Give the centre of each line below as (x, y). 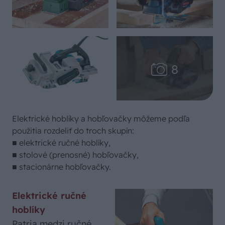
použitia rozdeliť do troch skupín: (73, 131)
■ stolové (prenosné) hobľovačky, (75, 155)
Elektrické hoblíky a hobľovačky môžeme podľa (101, 119)
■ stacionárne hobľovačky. (62, 167)
